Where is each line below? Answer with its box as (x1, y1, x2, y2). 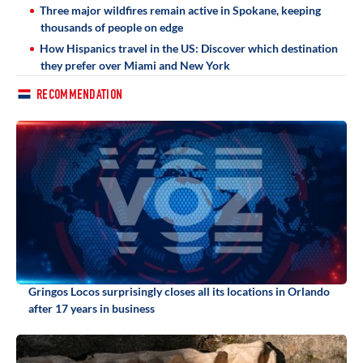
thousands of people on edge (41, 20, 183, 34)
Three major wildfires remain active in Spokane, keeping (40, 3, 321, 17)
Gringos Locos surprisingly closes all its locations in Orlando (28, 284, 330, 299)
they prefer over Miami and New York (41, 58, 230, 72)
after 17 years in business (28, 301, 155, 316)
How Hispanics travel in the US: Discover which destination (40, 41, 338, 55)
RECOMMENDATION (36, 89, 123, 103)
